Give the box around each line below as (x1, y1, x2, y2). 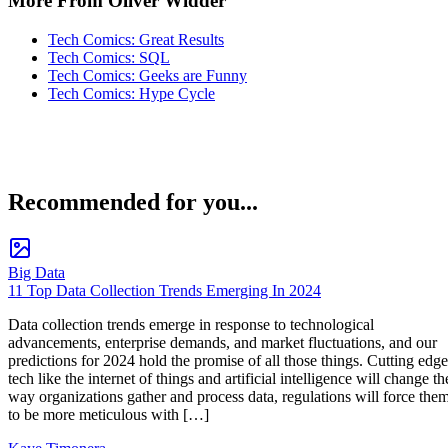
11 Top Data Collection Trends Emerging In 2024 (8, 281, 321, 299)
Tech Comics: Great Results (48, 31, 224, 49)
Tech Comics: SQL (48, 49, 170, 67)
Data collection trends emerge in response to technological (8, 315, 374, 333)
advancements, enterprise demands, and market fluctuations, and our (8, 333, 437, 351)
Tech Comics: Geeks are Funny (48, 67, 247, 85)
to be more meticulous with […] (8, 405, 209, 423)
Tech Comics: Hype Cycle (48, 85, 215, 103)
